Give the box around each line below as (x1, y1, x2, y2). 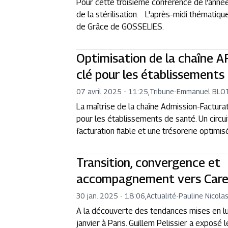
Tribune (150, 87, 175, 96)
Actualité (147, 191, 177, 200)
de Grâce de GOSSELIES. (76, 22, 164, 32)
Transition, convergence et (76, 155, 221, 169)
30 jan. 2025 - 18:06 (76, 191, 146, 200)
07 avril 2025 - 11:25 (76, 87, 149, 96)
